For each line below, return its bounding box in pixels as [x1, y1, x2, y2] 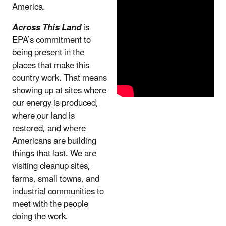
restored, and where [12, 120, 86, 138]
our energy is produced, [12, 94, 98, 113]
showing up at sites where [12, 82, 106, 100]
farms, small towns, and [12, 170, 99, 189]
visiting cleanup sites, [12, 157, 90, 176]
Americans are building [12, 132, 96, 151]
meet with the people [12, 195, 88, 214]
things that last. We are [12, 145, 96, 163]
